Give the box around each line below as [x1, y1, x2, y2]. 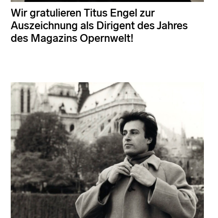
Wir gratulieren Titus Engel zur [11, 6, 155, 20]
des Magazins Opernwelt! [11, 32, 133, 45]
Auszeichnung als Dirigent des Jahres [11, 19, 188, 33]
